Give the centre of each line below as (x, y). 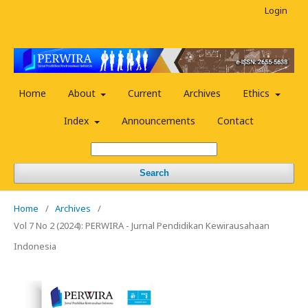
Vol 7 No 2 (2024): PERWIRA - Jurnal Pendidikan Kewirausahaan (142, 226)
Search (154, 173)
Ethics (257, 93)
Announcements (158, 121)
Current (145, 93)
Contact (235, 121)
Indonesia (35, 246)
